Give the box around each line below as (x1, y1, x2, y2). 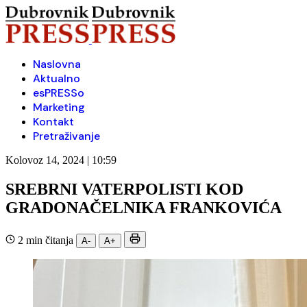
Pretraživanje (33, 129, 100, 143)
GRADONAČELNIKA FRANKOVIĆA (5, 198, 282, 217)
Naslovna (33, 57, 81, 71)
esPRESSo (33, 86, 84, 100)
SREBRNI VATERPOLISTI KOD (5, 180, 243, 198)
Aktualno (33, 71, 80, 86)
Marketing (33, 100, 85, 114)
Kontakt (33, 114, 74, 129)
